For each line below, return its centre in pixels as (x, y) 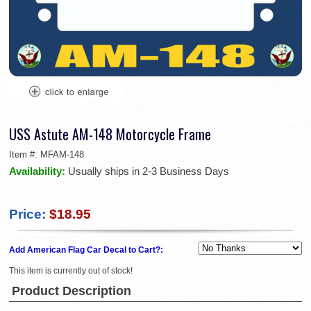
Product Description (72, 291)
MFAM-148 (62, 155)
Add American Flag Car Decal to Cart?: (87, 250)
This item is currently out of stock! (71, 271)
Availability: (39, 171)
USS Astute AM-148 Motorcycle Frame (110, 134)
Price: (27, 215)
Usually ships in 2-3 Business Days (149, 171)
